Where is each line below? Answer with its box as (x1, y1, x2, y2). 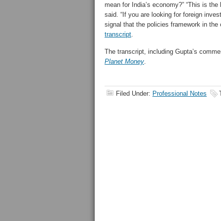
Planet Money (105, 58, 144, 65)
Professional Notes (152, 90, 207, 97)
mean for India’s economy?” (105, 1, 186, 8)
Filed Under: (116, 90, 152, 97)
